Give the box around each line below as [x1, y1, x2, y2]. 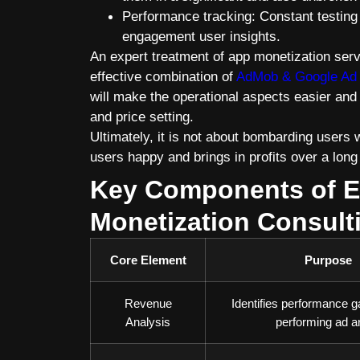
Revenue [124, 297, 172, 310]
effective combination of [90, 68, 236, 84]
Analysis [125, 315, 170, 329]
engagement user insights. [122, 28, 284, 44]
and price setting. [90, 108, 198, 125]
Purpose [304, 253, 352, 267]
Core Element [109, 253, 186, 267]
